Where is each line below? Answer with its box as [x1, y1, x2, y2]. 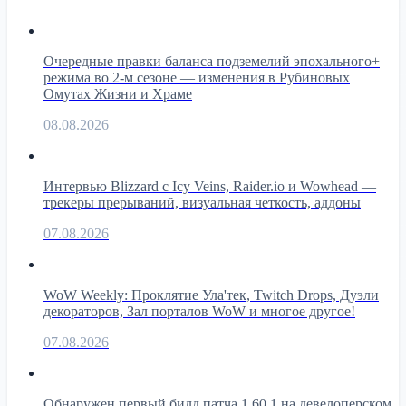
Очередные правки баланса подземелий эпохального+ [43, 53, 380, 69]
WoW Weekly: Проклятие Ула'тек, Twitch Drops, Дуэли [43, 286, 379, 303]
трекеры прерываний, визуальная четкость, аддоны [43, 194, 361, 210]
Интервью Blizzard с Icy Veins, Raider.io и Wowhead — [43, 178, 376, 194]
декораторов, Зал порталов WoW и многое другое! [43, 303, 355, 319]
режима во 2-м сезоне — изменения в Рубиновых [43, 69, 350, 85]
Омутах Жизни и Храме [43, 85, 192, 101]
